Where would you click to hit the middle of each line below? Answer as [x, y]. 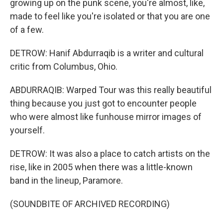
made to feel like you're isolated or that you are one [110, 16]
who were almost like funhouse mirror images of [106, 117]
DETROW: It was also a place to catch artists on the [110, 154]
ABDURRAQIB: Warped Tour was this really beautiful [111, 90]
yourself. [27, 130]
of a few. [27, 30]
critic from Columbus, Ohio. [64, 66]
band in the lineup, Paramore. [66, 180]
